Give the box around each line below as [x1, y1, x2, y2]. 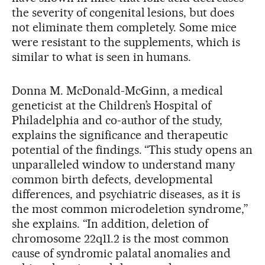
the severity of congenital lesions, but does [12, 5, 235, 20]
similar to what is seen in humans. [12, 49, 192, 64]
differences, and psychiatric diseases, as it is [12, 186, 241, 201]
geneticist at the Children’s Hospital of [12, 98, 212, 112]
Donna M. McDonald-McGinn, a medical [12, 83, 224, 98]
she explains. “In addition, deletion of [12, 216, 209, 231]
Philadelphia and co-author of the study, [12, 112, 223, 127]
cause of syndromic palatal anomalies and [12, 245, 231, 260]
